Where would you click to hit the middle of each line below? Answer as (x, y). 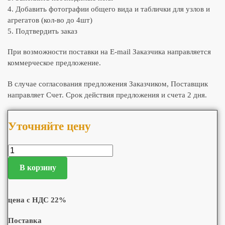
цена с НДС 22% (37, 200)
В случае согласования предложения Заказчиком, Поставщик (108, 84)
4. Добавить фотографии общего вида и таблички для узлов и (109, 9)
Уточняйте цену (49, 126)
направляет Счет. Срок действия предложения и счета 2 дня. (107, 95)
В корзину (38, 168)
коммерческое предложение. (54, 63)
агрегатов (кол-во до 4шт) (50, 20)
